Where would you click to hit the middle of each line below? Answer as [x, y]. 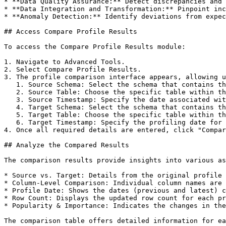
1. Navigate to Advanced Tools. [65, 62]
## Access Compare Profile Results [71, 32]
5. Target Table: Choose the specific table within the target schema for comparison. [10, 115]
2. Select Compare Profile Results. [73, 69]
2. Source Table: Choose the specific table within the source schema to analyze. [10, 92]
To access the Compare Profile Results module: [95, 47]
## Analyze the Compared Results [67, 145]
